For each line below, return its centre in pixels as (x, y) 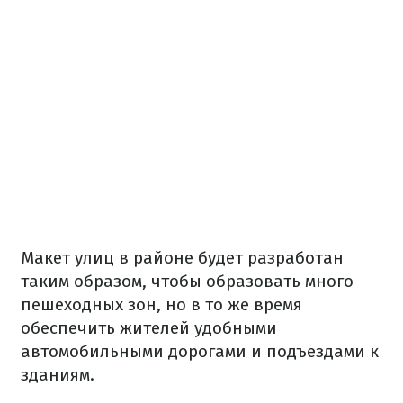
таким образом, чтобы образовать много (187, 282)
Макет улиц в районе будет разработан (182, 258)
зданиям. (58, 375)
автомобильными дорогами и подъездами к (200, 352)
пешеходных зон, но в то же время (161, 305)
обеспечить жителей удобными (149, 328)
